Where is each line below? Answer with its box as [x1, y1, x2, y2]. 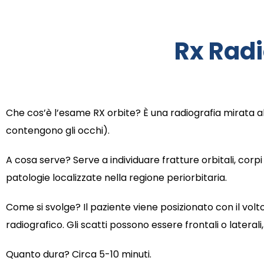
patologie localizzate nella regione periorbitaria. [6, 171, 227, 185]
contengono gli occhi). [6, 124, 110, 138]
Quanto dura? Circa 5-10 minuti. [6, 247, 151, 262]
